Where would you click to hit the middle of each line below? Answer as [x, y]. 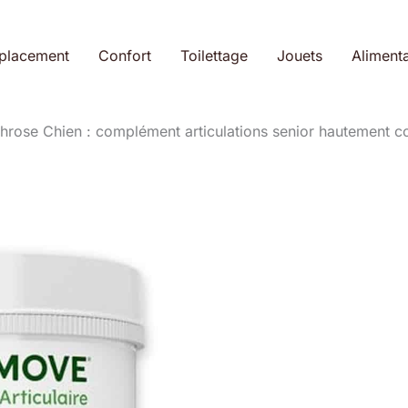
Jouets [299, 56]
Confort [124, 56]
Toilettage [214, 56]
